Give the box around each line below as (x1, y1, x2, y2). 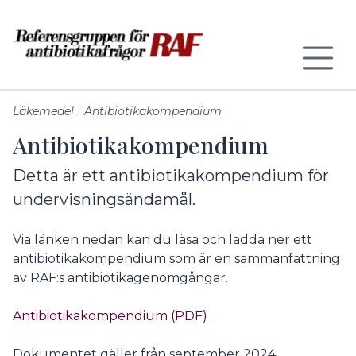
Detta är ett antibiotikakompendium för (13, 166, 329, 185)
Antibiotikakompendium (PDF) (13, 308, 207, 323)
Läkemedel (13, 104, 74, 118)
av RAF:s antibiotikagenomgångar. (13, 270, 231, 285)
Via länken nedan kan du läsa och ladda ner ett (13, 232, 312, 247)
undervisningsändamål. (13, 190, 195, 209)
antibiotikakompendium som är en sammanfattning (13, 251, 340, 266)
